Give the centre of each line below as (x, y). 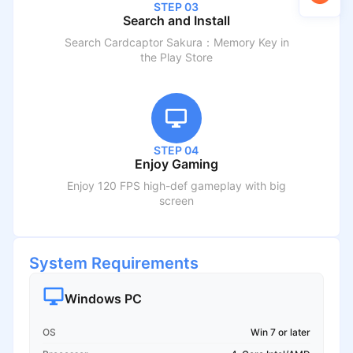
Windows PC (103, 299)
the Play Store (176, 57)
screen (176, 200)
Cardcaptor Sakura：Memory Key (190, 42)
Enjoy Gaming (176, 164)
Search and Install (176, 20)
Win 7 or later (281, 333)
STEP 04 (176, 150)
